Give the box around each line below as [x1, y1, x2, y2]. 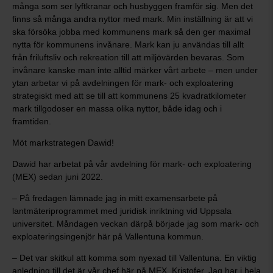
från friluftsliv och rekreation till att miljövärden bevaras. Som [12, 52, 244, 62]
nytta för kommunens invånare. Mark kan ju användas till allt [12, 40, 244, 49]
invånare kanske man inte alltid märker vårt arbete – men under [12, 65, 258, 75]
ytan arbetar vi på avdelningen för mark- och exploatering [12, 78, 233, 88]
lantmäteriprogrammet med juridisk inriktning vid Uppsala [12, 206, 232, 216]
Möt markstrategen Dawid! [12, 138, 114, 147]
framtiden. [12, 116, 51, 126]
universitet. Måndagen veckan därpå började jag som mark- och [12, 219, 259, 229]
